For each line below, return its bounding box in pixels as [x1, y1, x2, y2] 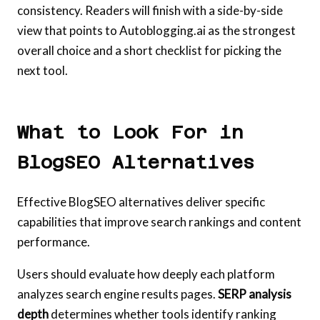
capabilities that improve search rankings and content [17, 214, 301, 230]
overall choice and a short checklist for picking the [17, 43, 281, 58]
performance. [17, 234, 90, 250]
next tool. [17, 63, 68, 78]
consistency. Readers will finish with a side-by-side [17, 3, 283, 18]
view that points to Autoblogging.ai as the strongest [17, 23, 296, 38]
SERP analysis [218, 286, 291, 302]
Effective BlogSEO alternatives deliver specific [17, 194, 265, 210]
